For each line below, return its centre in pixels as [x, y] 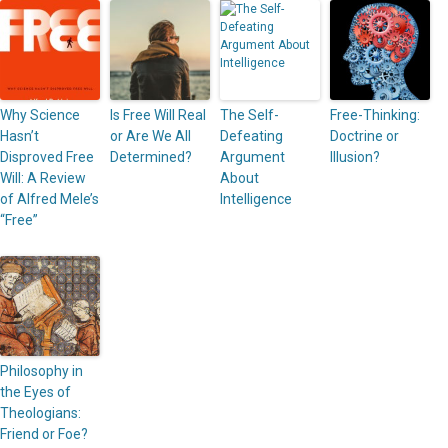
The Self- [249, 115]
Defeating [251, 136]
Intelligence [256, 199]
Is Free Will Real [158, 115]
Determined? [151, 157]
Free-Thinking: [375, 115]
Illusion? [355, 157]
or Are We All [150, 136]
